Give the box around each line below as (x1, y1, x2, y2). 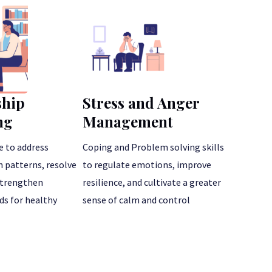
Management (83, 111, 173, 131)
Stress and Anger (83, 92, 199, 112)
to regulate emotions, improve (83, 158, 211, 171)
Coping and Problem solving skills (83, 140, 224, 153)
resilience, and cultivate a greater (83, 175, 221, 188)
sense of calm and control (83, 193, 190, 206)
